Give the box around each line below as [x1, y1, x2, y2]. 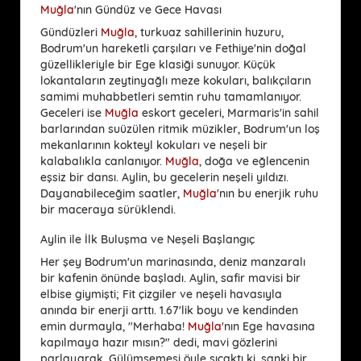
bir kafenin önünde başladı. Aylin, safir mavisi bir [40, 270, 301, 285]
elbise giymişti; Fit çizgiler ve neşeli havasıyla [40, 286, 282, 301]
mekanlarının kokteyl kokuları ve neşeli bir [40, 137, 268, 152]
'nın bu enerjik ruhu [217, 185, 318, 201]
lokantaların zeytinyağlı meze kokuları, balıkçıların [40, 73, 311, 88]
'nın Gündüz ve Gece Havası [74, 2, 222, 17]
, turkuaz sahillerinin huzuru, [135, 24, 284, 39]
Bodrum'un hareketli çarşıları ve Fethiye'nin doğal [40, 40, 306, 56]
